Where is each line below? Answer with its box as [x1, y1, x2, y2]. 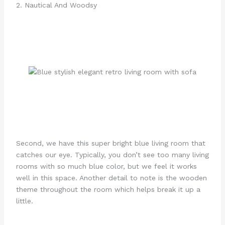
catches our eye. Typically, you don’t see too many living [16, 150, 209, 159]
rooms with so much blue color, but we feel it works [16, 162, 197, 170]
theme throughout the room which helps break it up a [16, 185, 200, 193]
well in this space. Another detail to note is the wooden [16, 173, 207, 182]
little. [16, 196, 33, 205]
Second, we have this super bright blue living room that [16, 139, 205, 147]
